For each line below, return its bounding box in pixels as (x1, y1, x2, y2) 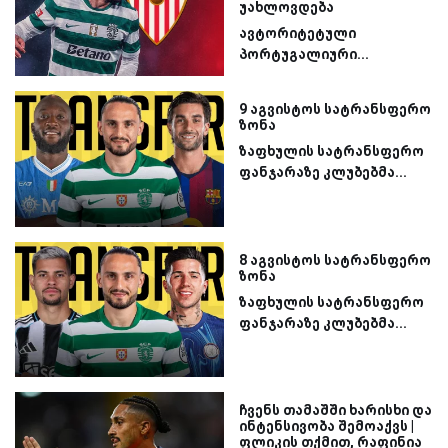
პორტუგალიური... (239, 45, 369, 62)
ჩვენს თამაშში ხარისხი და (239, 402, 432, 419)
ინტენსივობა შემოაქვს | (239, 418, 414, 435)
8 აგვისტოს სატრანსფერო (239, 251, 431, 268)
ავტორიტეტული (239, 24, 356, 41)
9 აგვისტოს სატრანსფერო (239, 101, 431, 118)
